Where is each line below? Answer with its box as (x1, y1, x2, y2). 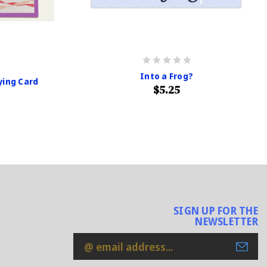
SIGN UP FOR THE (173, 204, 258, 218)
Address (73, 250, 114, 265)
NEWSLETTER (195, 215, 258, 229)
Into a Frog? (140, 70, 193, 82)
